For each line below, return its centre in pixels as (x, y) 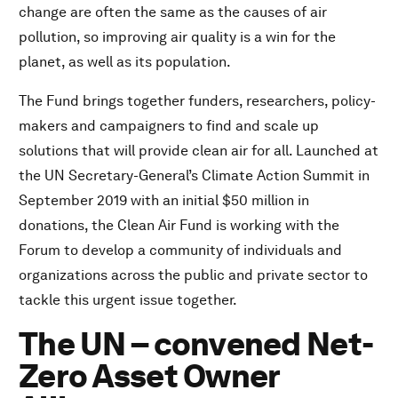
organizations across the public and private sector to (193, 275)
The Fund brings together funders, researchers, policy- (197, 101)
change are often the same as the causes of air (173, 12)
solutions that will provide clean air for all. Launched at (199, 151)
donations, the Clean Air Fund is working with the (179, 226)
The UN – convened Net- (196, 345)
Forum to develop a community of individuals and (180, 251)
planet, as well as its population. (125, 62)
